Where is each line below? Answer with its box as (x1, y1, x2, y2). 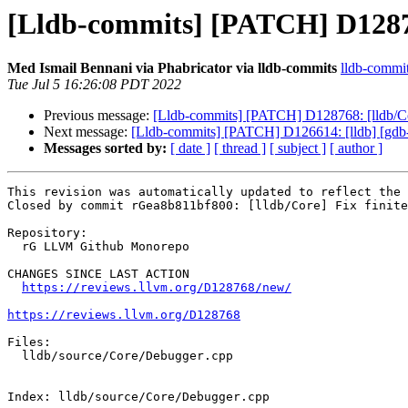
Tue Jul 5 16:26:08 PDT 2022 (7, 76, 181, 93)
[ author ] (330, 140, 382, 157)
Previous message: (44, 107, 153, 124)
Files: (7, 335, 51, 350)
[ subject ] (270, 140, 326, 157)
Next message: (44, 124, 131, 140)
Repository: (7, 226, 87, 240)
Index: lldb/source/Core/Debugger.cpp (7, 390, 270, 404)
